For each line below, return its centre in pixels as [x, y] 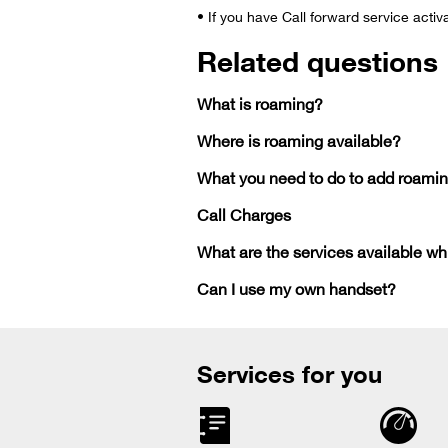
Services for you [289, 372]
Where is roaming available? [299, 139]
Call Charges [244, 213]
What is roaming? [260, 102]
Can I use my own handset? [296, 287]
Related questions [317, 59]
